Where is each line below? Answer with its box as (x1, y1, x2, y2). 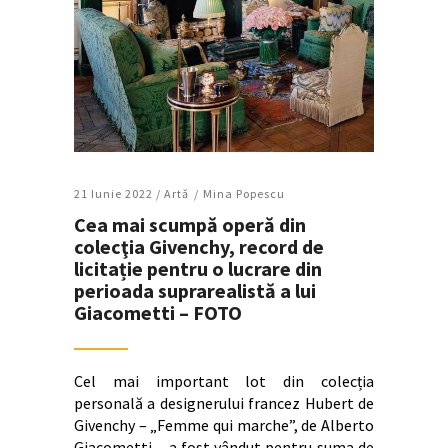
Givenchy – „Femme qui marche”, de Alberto (74, 415, 374, 436)
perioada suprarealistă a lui (74, 278, 316, 304)
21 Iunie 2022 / (74, 186, 164, 202)
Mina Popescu (203, 186, 285, 202)
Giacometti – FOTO (74, 300, 242, 326)
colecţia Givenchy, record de (74, 234, 324, 260)
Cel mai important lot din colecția (74, 371, 374, 392)
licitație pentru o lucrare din (74, 256, 322, 282)
